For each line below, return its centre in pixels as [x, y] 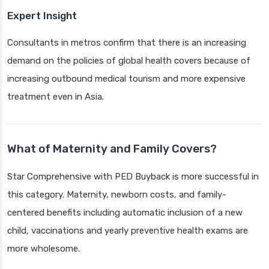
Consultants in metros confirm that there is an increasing [127, 43]
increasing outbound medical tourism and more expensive [126, 79]
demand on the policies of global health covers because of [129, 61]
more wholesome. [44, 249]
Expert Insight [42, 16]
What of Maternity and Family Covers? [112, 149]
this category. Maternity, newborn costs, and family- [117, 195]
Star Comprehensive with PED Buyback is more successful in [133, 177]
